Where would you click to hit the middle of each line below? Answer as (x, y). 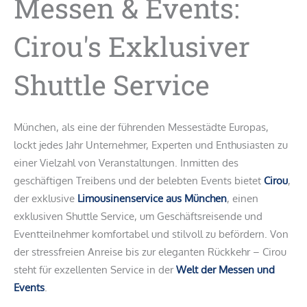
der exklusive (46, 198)
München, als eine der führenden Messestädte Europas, (141, 127)
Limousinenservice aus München (152, 198)
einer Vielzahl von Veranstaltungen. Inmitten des (126, 162)
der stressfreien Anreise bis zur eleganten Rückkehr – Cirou (150, 251)
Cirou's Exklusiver (132, 46)
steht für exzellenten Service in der (95, 269)
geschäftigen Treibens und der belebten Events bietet (139, 180)
